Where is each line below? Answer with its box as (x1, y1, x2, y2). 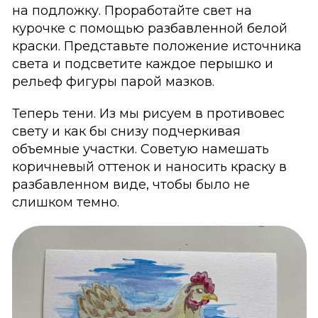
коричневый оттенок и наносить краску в (11, 159, 287, 175)
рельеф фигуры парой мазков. (11, 74, 214, 90)
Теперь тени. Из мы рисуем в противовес (11, 106, 285, 122)
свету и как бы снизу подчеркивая (11, 124, 241, 140)
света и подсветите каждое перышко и (11, 56, 273, 72)
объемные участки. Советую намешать (11, 141, 269, 158)
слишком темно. (11, 194, 119, 211)
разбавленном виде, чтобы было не (11, 177, 250, 193)
